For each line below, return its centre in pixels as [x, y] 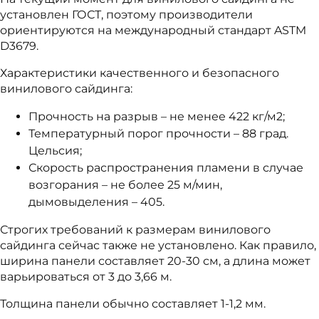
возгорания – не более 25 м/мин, [125, 184]
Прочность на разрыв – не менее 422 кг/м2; [157, 116]
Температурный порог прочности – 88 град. [158, 133]
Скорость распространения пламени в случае [166, 167]
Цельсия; [55, 150]
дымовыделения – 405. [96, 202]
